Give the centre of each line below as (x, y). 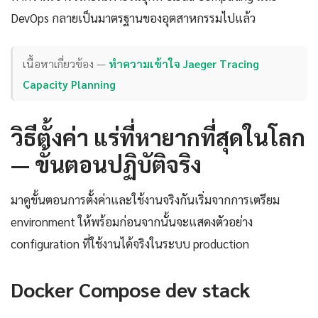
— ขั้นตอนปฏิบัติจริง (106, 164)
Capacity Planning (70, 84)
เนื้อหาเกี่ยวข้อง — (66, 63)
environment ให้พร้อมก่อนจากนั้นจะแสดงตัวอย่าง (132, 222)
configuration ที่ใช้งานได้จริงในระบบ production (130, 244)
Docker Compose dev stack (131, 289)
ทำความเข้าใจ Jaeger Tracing (184, 63)
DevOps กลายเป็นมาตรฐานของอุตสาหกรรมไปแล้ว (133, 18)
